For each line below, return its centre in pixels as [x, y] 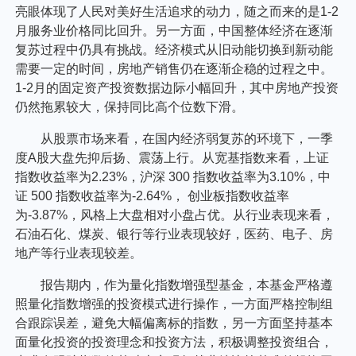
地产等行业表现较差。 [79, 253]
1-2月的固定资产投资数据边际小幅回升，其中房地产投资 [177, 88]
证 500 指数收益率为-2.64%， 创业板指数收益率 [153, 196]
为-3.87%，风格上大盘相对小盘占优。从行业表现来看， [175, 215]
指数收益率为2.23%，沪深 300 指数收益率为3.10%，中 [173, 177]
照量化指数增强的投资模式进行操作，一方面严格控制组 [174, 304]
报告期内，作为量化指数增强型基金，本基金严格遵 [187, 285]
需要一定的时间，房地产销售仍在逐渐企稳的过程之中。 [174, 69]
